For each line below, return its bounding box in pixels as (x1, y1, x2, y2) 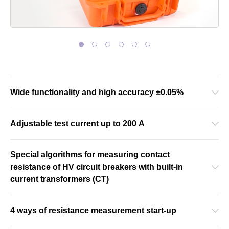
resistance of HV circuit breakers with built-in (10, 162, 183, 171)
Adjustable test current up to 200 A (10, 119, 145, 128)
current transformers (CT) (10, 174, 109, 184)
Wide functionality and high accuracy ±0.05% (10, 87, 184, 97)
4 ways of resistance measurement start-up (10, 205, 176, 215)
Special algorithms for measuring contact (10, 150, 170, 159)
